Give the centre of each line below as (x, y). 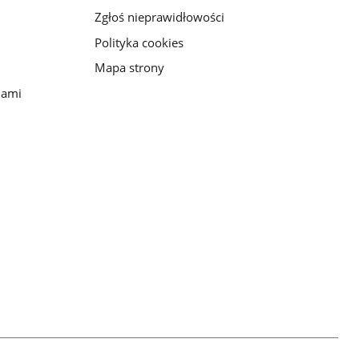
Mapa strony (129, 68)
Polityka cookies (139, 42)
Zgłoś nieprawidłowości (159, 16)
